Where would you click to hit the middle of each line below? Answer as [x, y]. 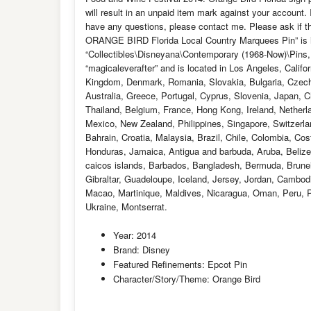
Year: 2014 [135, 235]
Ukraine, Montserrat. [126, 207]
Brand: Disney [142, 250]
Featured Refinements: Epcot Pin [180, 264]
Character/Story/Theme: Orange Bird [187, 279]
